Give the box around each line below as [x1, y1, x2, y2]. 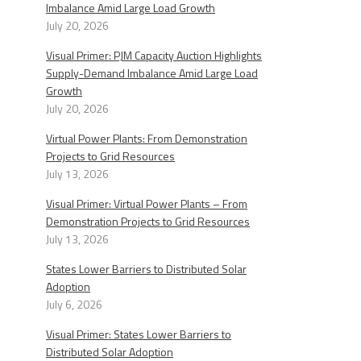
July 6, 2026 [46, 296, 102, 313]
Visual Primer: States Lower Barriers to [46, 326, 231, 342]
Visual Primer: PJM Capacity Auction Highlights [46, 47, 262, 64]
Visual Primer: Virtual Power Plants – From [46, 195, 247, 212]
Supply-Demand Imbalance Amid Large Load [46, 64, 258, 81]
